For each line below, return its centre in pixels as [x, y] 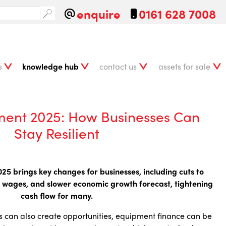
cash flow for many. [56, 195]
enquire [99, 13]
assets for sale [184, 66]
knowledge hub [50, 66]
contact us [118, 66]
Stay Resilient [56, 132]
